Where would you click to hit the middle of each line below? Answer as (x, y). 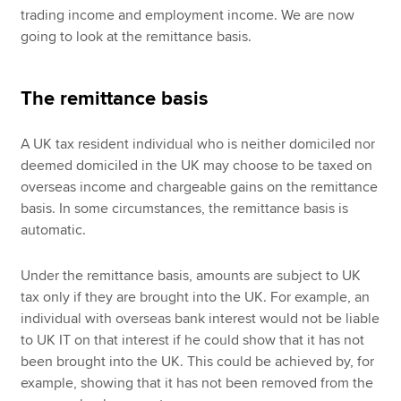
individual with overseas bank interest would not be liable (200, 318)
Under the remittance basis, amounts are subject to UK (191, 275)
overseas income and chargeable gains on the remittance (200, 188)
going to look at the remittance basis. (137, 37)
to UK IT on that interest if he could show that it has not (193, 340)
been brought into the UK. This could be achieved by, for (198, 361)
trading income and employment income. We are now (188, 16)
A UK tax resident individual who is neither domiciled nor (198, 145)
